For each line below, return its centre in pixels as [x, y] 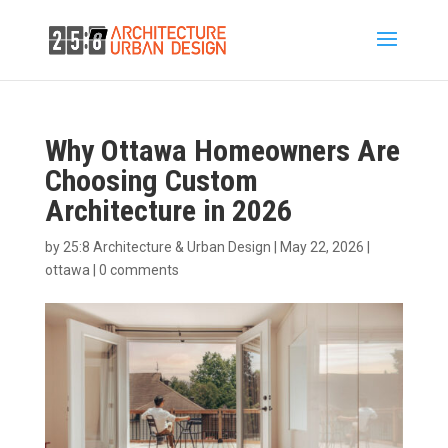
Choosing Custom [151, 180]
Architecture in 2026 [168, 210]
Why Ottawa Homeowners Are [222, 150]
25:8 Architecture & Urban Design [166, 247]
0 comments [138, 270]
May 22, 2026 [321, 247]
